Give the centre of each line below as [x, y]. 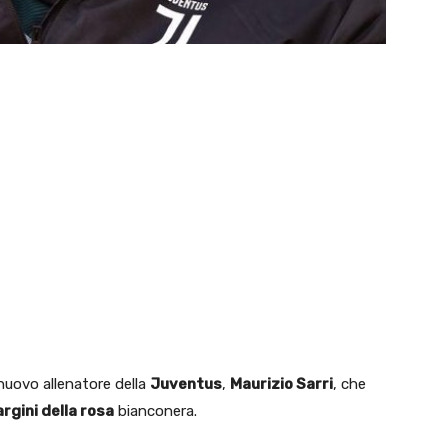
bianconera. [155, 410]
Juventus [186, 383]
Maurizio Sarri [281, 383]
